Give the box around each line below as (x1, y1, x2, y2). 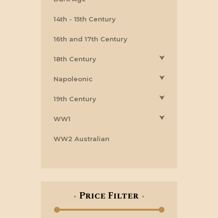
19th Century (54, 95, 96, 103)
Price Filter (79, 189, 139, 202)
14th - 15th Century (54, 15, 116, 23)
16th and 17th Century (54, 35, 127, 43)
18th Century (54, 55, 96, 63)
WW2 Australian (54, 135, 109, 143)
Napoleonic (54, 75, 92, 83)
